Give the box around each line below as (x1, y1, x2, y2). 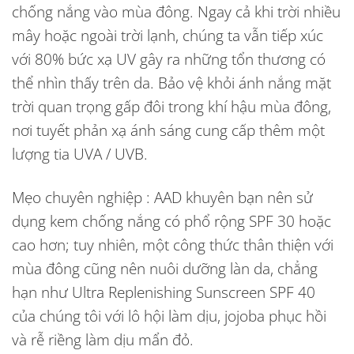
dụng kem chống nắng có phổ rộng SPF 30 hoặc (12, 209, 331, 232)
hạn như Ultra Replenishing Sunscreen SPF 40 (12, 281, 315, 303)
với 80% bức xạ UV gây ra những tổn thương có (12, 47, 326, 70)
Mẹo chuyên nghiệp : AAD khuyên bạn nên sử (12, 186, 313, 208)
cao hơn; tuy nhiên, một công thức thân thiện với (12, 233, 333, 255)
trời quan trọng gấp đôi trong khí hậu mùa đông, (12, 95, 331, 117)
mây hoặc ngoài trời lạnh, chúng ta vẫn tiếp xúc (12, 24, 323, 46)
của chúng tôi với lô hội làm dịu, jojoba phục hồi (12, 304, 326, 326)
